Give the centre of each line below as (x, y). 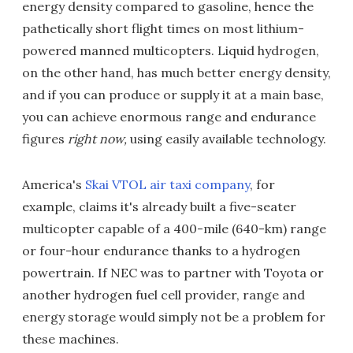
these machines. (71, 339)
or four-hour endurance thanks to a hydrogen (161, 251)
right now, (99, 139)
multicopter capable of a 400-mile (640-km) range (174, 229)
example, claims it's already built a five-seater (159, 206)
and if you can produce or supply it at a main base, (173, 95)
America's (54, 184)
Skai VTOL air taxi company (167, 184)
